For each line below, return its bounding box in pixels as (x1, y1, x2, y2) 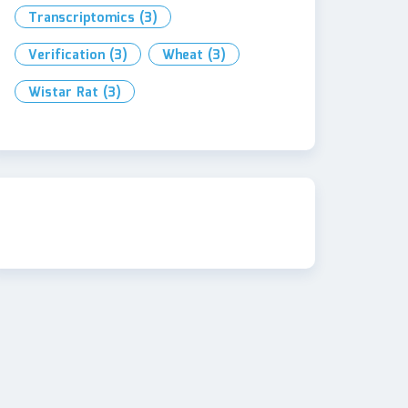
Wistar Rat (28, 83, 98, 103)
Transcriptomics (28, 8, 135, 28)
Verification (28, 46, 105, 66)
